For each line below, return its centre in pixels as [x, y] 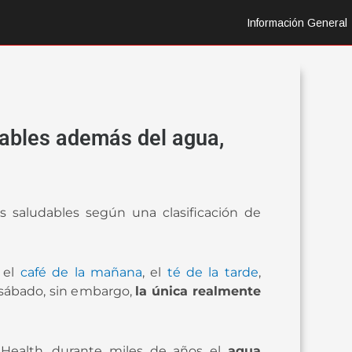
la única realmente [198, 291]
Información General [297, 22]
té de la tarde [213, 272]
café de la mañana [81, 272]
